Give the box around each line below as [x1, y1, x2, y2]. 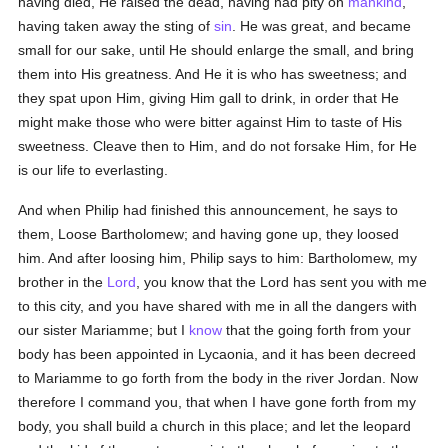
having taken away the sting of [18, 18, 215, 34]
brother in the [18, 274, 108, 290]
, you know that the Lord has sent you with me [136, 274, 428, 290]
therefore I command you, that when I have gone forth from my [18, 394, 417, 410]
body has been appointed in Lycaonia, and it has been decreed [18, 346, 417, 362]
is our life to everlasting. [18, 162, 169, 178]
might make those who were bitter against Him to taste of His [18, 114, 403, 130]
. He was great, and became [232, 18, 412, 34]
